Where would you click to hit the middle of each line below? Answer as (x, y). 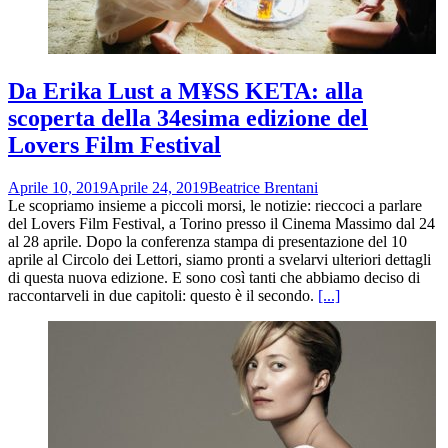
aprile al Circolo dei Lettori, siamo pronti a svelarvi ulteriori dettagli (219, 260)
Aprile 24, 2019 (158, 188)
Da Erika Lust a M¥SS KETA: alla (185, 91)
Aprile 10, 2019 (58, 188)
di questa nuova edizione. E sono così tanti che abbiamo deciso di (214, 278)
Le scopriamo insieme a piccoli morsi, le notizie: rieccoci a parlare (215, 206)
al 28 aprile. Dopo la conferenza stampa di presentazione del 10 (207, 242)
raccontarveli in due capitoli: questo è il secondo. (163, 296)
